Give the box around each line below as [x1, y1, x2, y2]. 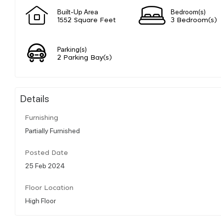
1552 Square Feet [57, 17, 116, 24]
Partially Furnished [25, 125, 80, 135]
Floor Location [25, 184, 74, 191]
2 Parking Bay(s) [57, 54, 112, 61]
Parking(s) [57, 44, 87, 53]
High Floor [25, 195, 56, 205]
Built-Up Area [57, 6, 98, 16]
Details [20, 91, 49, 105]
